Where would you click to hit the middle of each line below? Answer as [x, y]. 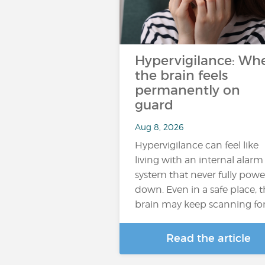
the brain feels [181, 75]
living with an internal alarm [199, 160]
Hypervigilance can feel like [197, 145]
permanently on [188, 90]
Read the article [208, 238]
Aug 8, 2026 [159, 127]
